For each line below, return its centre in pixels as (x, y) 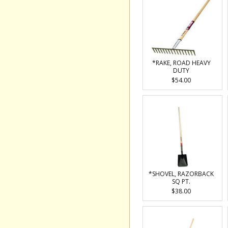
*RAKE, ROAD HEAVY (181, 63)
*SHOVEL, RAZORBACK (181, 174)
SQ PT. (181, 181)
